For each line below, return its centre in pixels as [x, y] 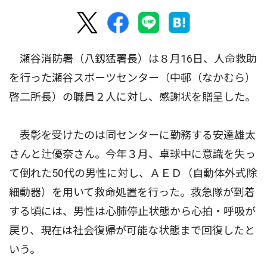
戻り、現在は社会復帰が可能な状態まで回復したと [132, 231]
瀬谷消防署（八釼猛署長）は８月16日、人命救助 [133, 59]
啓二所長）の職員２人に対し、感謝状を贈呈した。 [132, 97]
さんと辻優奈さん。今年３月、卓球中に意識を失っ [132, 154]
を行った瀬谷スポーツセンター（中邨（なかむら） [132, 78]
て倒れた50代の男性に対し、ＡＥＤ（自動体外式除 [133, 173]
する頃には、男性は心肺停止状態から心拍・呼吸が [132, 212]
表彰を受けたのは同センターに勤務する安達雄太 [132, 135]
